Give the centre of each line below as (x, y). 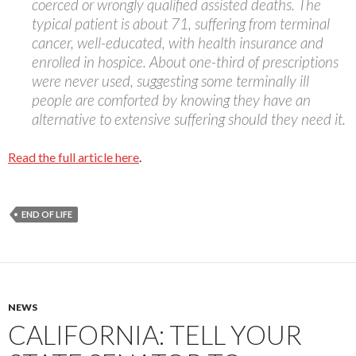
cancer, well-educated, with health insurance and (178, 43)
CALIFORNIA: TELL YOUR (155, 335)
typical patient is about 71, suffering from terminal (181, 24)
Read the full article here (74, 157)
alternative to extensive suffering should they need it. (189, 119)
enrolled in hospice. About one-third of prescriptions (185, 62)
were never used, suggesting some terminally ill (170, 81)
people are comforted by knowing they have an (171, 100)
